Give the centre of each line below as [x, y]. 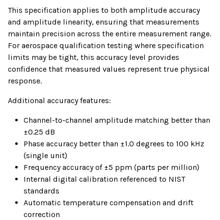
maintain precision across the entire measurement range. [110, 34]
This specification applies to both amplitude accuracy [104, 10]
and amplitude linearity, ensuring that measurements [104, 22]
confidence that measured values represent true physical [109, 69]
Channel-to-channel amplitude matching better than [117, 120]
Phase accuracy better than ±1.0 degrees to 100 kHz [114, 144]
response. [25, 81]
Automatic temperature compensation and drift [109, 203]
